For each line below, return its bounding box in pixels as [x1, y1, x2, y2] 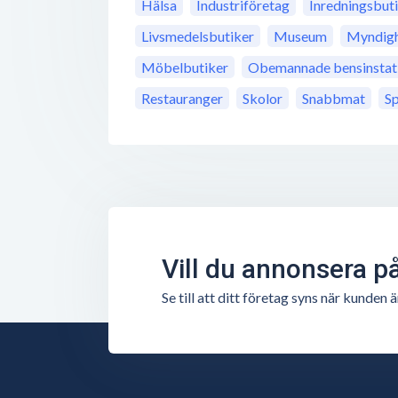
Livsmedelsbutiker [141, 28, 254, 45]
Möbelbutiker [141, 59, 228, 76]
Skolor [243, 90, 283, 107]
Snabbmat [302, 90, 365, 107]
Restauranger [141, 90, 223, 107]
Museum [274, 28, 327, 45]
